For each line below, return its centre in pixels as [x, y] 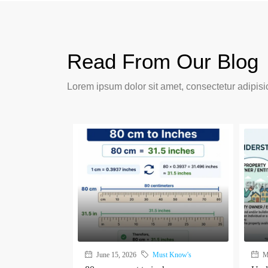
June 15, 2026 [115, 255]
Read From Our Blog [163, 61]
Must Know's [172, 255]
